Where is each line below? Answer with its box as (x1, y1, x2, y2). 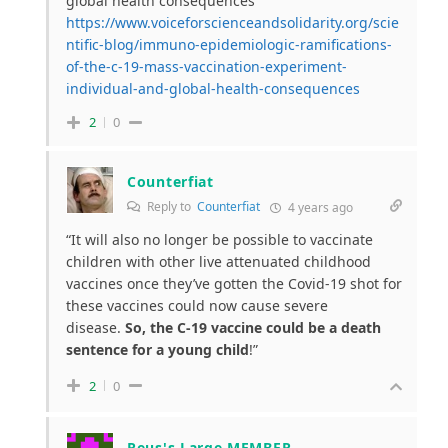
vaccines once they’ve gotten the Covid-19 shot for (66, 274, 402, 294)
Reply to (144, 198, 197, 216)
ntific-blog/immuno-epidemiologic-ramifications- (66, 35, 392, 55)
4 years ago (285, 199, 353, 217)
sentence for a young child (66, 340, 249, 360)
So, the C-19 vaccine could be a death (125, 318, 381, 338)
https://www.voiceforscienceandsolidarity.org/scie (66, 13, 399, 33)
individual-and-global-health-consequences (66, 79, 360, 99)
